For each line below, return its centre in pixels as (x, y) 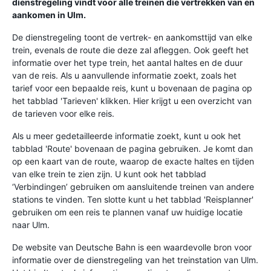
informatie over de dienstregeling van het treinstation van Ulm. (135, 260)
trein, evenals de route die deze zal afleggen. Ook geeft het (130, 50)
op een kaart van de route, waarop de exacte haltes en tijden (133, 161)
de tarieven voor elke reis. (63, 113)
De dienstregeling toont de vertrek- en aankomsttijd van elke (132, 37)
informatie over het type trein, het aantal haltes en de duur (127, 62)
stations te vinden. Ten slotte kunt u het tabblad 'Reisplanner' (133, 199)
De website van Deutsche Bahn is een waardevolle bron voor (132, 247)
